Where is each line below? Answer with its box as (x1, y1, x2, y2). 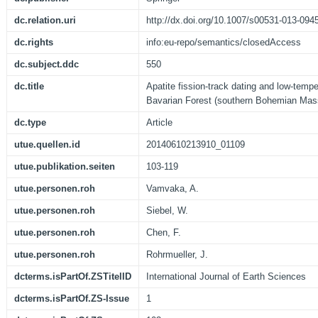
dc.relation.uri (14, 15, 76, 26)
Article (146, 117, 172, 128)
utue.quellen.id (14, 139, 80, 150)
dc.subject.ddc (14, 59, 79, 70)
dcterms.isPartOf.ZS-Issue (14, 293, 129, 305)
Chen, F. (146, 227, 181, 238)
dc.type (14, 117, 46, 128)
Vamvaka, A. (146, 183, 199, 194)
